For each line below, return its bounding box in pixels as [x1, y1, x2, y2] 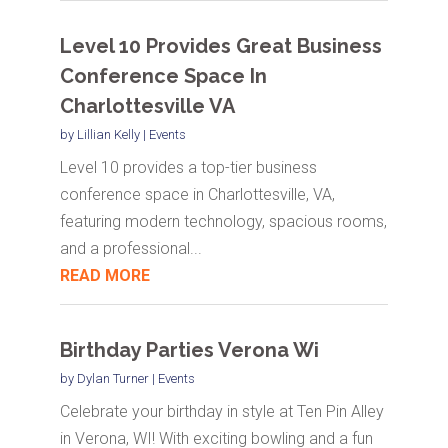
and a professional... [59, 239, 202, 259]
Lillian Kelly [76, 127, 140, 143]
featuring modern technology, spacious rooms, [59, 212, 387, 232]
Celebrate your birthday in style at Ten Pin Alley [59, 402, 384, 422]
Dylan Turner [76, 371, 149, 387]
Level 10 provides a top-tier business [59, 158, 317, 178]
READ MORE [59, 266, 150, 286]
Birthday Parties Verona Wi [59, 338, 319, 363]
